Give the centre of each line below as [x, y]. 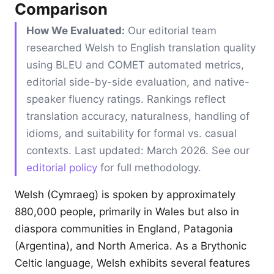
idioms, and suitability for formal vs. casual [131, 133]
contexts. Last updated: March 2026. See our [138, 150]
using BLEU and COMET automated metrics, [135, 65]
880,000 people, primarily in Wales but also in [127, 212]
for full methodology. [149, 168]
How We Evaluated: [76, 31]
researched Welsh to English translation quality [141, 48]
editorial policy [62, 168]
